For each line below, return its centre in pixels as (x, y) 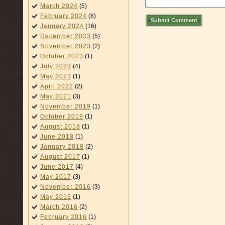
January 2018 (62, 147)
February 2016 (64, 217)
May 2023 (56, 76)
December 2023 (66, 36)
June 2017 (57, 167)
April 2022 (57, 86)
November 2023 (66, 46)
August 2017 (60, 157)
